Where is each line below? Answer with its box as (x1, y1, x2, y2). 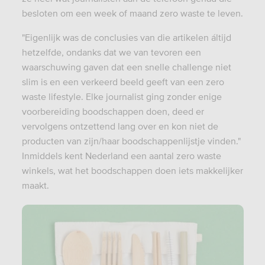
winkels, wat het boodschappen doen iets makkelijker (21, 164, 243, 176)
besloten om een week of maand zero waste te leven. (21, 7, 243, 18)
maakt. (21, 179, 49, 190)
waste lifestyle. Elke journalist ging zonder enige (21, 91, 222, 102)
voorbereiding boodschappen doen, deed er (21, 105, 204, 117)
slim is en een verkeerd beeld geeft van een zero (21, 76, 224, 87)
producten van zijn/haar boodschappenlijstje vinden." (21, 135, 241, 146)
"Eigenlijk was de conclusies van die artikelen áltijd (21, 31, 231, 43)
